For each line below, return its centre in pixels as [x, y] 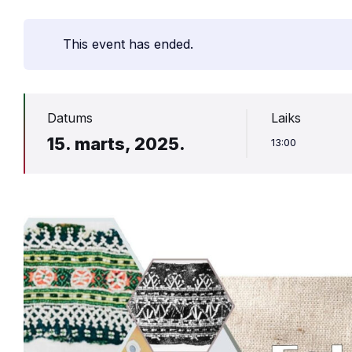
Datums [70, 118]
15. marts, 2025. [116, 144]
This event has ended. [128, 44]
